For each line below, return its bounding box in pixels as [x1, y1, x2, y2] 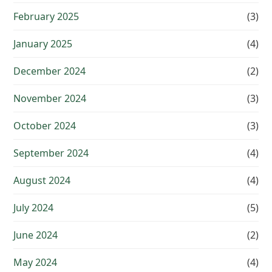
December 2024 [13, 64, 86, 78]
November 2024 [13, 92, 87, 106]
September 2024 [13, 146, 89, 160]
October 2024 [13, 119, 76, 133]
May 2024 [13, 256, 58, 270]
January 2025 [13, 37, 73, 51]
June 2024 [13, 228, 58, 242]
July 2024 [13, 201, 54, 215]
